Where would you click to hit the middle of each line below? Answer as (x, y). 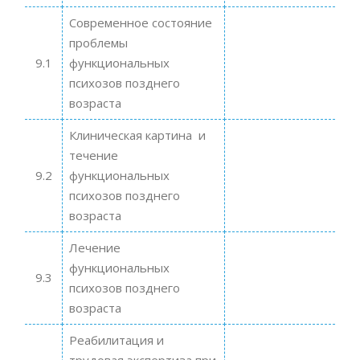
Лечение (94, 247)
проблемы (98, 42)
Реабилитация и (116, 340)
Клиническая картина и (137, 135)
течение (93, 155)
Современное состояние (140, 22)
